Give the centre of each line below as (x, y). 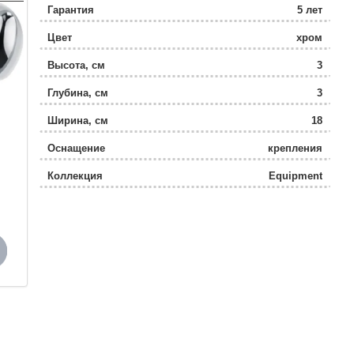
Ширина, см (77, 121)
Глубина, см (77, 93)
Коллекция (75, 176)
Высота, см (76, 65)
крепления (295, 148)
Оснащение (76, 148)
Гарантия (70, 10)
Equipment (296, 176)
